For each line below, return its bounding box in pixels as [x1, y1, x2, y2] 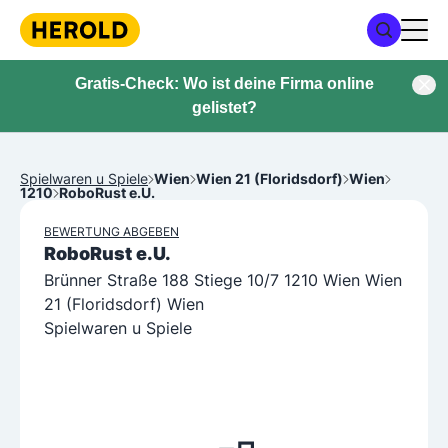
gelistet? [191, 99, 257, 116]
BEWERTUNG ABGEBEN [44, 224, 179, 239]
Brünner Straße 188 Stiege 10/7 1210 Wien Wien [44, 270, 402, 290]
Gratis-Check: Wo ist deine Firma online [74, 75, 374, 92]
